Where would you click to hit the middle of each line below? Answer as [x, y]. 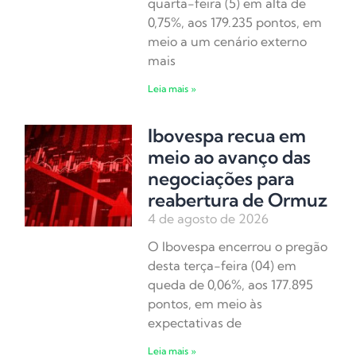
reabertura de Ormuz [238, 200]
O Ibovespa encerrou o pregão [238, 247]
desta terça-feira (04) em [222, 266]
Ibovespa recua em [227, 136]
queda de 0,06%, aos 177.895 [231, 285]
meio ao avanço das [230, 157]
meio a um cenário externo [228, 42]
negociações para [221, 179]
